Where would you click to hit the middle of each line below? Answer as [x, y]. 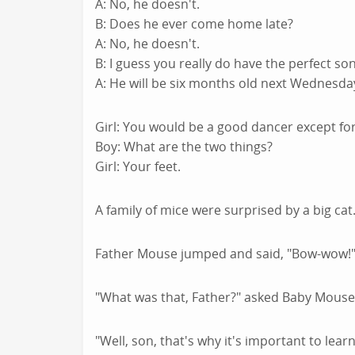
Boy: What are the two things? [184, 147]
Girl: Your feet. [138, 166]
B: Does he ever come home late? [194, 24]
